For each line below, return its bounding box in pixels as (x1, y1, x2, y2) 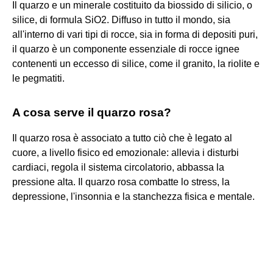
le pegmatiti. (12, 73, 65, 83)
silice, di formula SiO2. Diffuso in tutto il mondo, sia (12, 14, 230, 25)
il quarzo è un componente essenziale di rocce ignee (12, 43, 239, 54)
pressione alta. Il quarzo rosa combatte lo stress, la (12, 176, 230, 187)
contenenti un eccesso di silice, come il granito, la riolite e (12, 58, 260, 69)
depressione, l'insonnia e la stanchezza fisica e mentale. (12, 191, 255, 202)
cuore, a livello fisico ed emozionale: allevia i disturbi (12, 147, 239, 158)
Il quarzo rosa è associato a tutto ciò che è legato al (12, 132, 232, 143)
